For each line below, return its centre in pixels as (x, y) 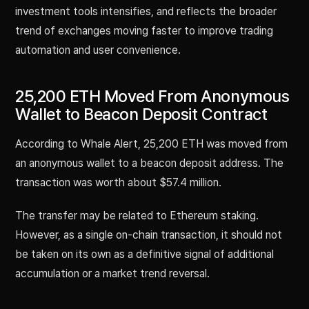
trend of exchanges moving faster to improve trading (144, 31)
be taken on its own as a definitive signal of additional (144, 255)
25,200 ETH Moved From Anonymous (152, 97)
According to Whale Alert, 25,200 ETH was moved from (151, 144)
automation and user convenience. (98, 50)
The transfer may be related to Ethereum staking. (137, 216)
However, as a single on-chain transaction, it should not (149, 235)
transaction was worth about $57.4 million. (118, 183)
